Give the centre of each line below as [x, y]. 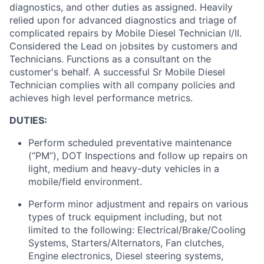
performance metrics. [145, 98]
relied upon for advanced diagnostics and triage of [123, 20]
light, [39, 168]
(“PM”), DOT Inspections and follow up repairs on [138, 155]
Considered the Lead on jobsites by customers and [123, 46]
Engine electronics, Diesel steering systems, [126, 255]
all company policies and [180, 85]
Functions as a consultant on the [139, 59]
